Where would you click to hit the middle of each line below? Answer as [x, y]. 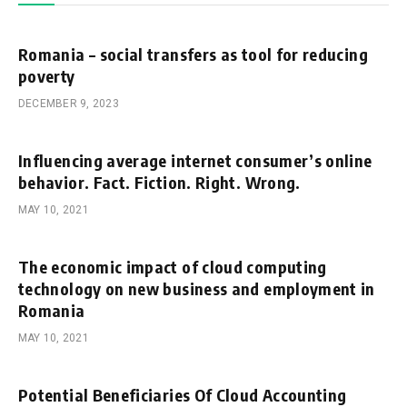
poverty [47, 75]
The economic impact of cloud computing [173, 266]
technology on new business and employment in [197, 288]
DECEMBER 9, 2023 [69, 103]
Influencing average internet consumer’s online [195, 160]
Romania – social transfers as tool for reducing [193, 54]
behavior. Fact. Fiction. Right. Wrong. [159, 182]
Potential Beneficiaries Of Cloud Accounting [183, 394]
